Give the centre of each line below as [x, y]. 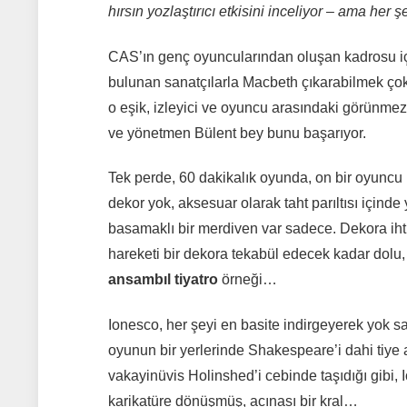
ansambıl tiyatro [163, 280]
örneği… [247, 280]
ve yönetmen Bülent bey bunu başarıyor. [237, 133]
